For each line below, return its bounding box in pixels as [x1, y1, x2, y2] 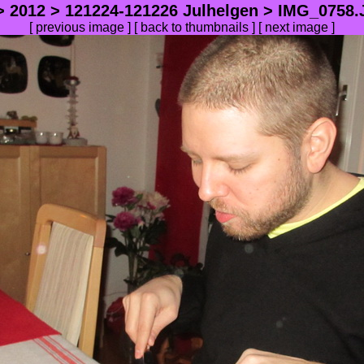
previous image [36, 20, 124, 34]
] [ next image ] [249, 20, 335, 34]
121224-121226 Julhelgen [64, 2, 258, 19]
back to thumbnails [141, 20, 249, 34]
